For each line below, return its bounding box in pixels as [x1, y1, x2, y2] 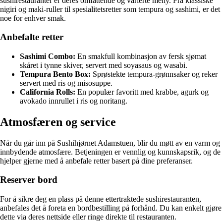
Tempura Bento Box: [20, 69, 91, 78]
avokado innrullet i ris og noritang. [20, 96, 127, 105]
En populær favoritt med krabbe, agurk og [75, 87, 209, 96]
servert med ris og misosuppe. [20, 78, 112, 87]
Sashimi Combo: [20, 52, 75, 60]
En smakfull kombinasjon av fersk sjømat [75, 52, 206, 60]
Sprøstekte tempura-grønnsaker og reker [91, 69, 218, 78]
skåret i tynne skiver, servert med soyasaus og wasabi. [20, 60, 187, 69]
